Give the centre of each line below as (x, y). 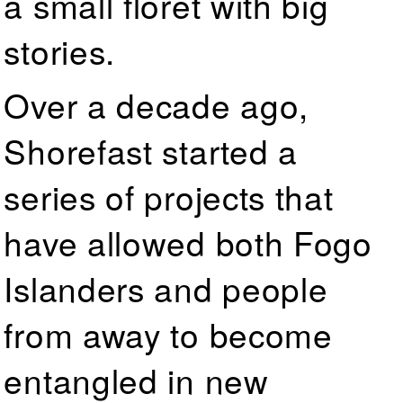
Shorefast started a (151, 150)
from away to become (168, 333)
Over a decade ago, (157, 104)
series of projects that (169, 196)
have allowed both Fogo (188, 242)
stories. (60, 50)
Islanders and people (166, 287)
